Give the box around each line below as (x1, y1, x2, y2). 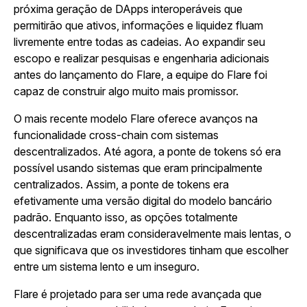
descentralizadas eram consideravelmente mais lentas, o (14, 227, 291, 241)
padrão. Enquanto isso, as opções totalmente (14, 210, 238, 224)
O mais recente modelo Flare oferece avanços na (14, 112, 258, 125)
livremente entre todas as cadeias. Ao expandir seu (14, 35, 265, 49)
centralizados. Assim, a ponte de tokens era (14, 177, 229, 191)
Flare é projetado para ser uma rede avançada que (14, 287, 262, 301)
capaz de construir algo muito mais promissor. (14, 84, 238, 98)
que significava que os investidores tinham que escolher (14, 243, 288, 257)
